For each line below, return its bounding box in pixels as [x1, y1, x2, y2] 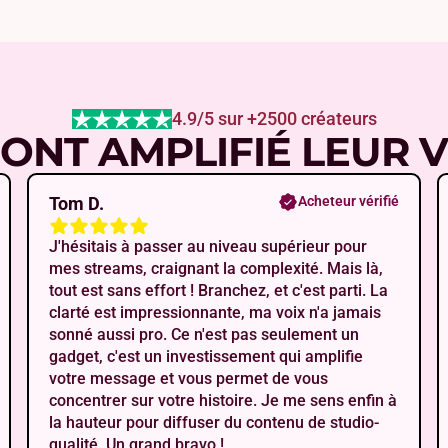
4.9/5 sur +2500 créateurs [171, 108, 377, 130]
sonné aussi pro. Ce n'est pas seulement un [48, 325, 359, 345]
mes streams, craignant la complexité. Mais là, [48, 259, 383, 279]
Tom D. [48, 193, 104, 215]
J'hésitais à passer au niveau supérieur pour [48, 237, 367, 257]
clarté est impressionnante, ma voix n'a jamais [48, 303, 381, 323]
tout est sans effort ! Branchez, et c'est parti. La [48, 281, 388, 301]
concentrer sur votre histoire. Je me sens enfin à [48, 391, 397, 411]
